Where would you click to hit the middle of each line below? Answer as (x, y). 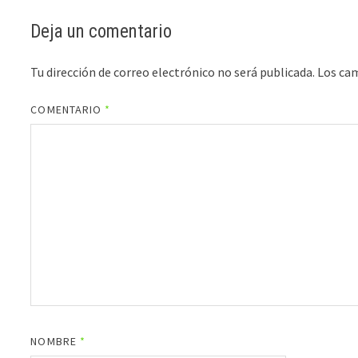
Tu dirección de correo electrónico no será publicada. (173, 72)
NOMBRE (55, 342)
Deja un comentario (101, 32)
